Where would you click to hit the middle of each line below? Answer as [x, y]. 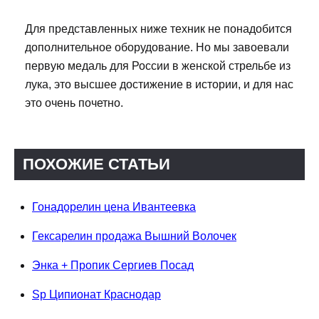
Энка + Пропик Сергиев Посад [113, 265]
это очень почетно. [74, 103]
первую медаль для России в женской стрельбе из [158, 66]
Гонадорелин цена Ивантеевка [114, 206]
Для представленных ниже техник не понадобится [158, 28]
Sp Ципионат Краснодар [96, 294]
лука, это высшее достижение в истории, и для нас [159, 84]
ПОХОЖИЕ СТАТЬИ [96, 164]
